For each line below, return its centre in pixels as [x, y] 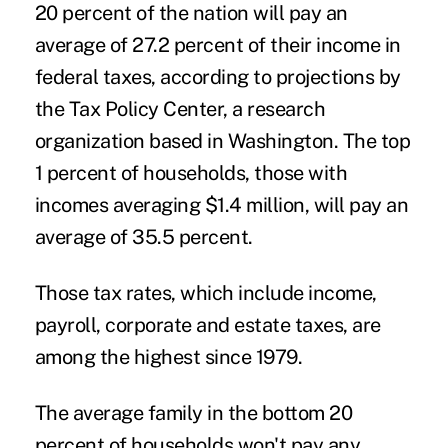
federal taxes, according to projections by [217, 76]
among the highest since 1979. [168, 356]
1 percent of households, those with [191, 172]
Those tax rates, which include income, [205, 292]
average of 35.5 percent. [143, 236]
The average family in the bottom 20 [193, 412]
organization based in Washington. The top [222, 140]
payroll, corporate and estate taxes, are [207, 324]
